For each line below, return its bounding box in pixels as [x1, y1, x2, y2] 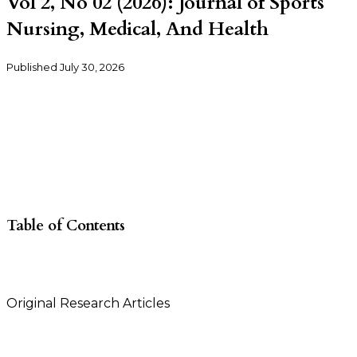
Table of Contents [6, 215, 125, 237]
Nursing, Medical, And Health [6, 15, 269, 42]
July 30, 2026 [60, 60, 124, 73]
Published [6, 60, 60, 73]
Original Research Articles [6, 296, 170, 312]
